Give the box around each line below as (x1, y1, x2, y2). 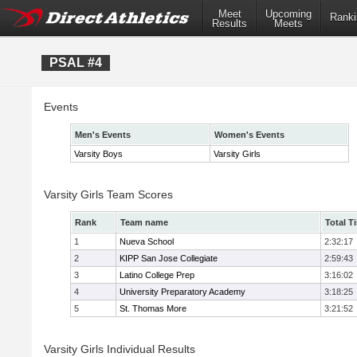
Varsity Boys (74, 149, 123, 159)
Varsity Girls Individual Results (44, 343, 195, 355)
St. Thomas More (120, 304, 186, 313)
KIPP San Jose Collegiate (120, 253, 218, 263)
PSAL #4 (49, 56, 102, 69)
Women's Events (214, 130, 284, 139)
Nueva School (120, 237, 174, 246)
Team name (120, 218, 168, 227)
